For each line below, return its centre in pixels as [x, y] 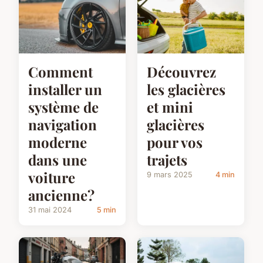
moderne [58, 142]
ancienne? [61, 195]
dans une [58, 160]
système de [63, 107]
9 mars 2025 [170, 175]
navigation [63, 125]
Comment [60, 72]
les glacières [186, 90]
